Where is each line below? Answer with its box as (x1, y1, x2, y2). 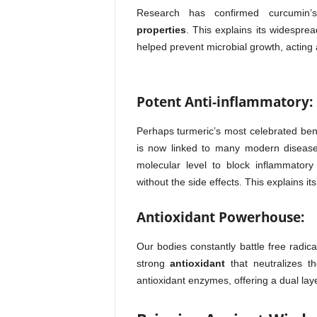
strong (136, 258, 171, 269)
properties (136, 24, 186, 35)
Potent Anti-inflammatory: (136, 93, 313, 111)
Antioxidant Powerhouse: (136, 208, 304, 226)
